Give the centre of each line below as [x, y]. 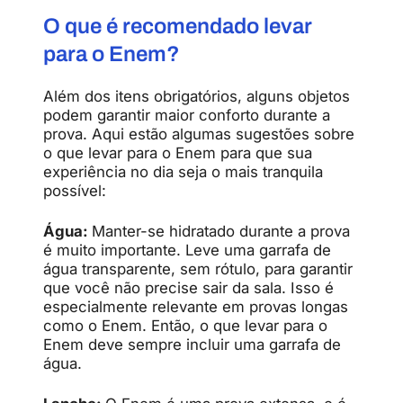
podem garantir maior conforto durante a [187, 115]
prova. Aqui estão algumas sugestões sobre [199, 134]
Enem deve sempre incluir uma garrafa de [192, 344]
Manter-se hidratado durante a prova [221, 231]
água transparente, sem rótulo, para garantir [198, 269]
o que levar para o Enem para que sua [178, 152]
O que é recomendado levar [178, 26]
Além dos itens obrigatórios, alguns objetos [197, 96]
